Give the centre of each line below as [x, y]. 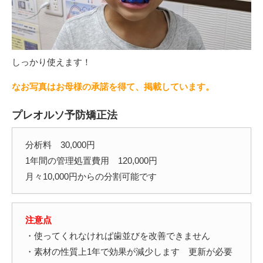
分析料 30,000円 [60, 144]
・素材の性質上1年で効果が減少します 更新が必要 [129, 251]
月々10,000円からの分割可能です [91, 176]
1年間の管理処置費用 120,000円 [92, 160]
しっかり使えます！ [51, 62]
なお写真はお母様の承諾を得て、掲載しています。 [113, 86]
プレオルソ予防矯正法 [65, 115]
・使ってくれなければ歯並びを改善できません [118, 235]
